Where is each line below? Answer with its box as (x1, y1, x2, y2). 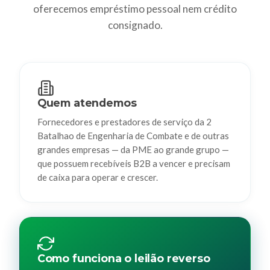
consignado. (107, 18, 163, 31)
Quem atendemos (37, 96, 137, 110)
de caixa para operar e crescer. (37, 172, 158, 183)
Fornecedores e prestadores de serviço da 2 (37, 116, 212, 128)
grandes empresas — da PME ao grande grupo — (37, 144, 229, 155)
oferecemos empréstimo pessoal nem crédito (33, 2, 237, 15)
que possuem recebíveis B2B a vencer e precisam (37, 158, 230, 169)
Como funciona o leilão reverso (37, 251, 210, 265)
